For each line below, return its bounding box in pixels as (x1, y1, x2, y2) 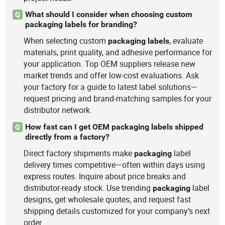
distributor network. (24, 104, 92, 116)
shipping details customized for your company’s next (24, 205, 210, 216)
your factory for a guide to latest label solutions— (24, 81, 198, 93)
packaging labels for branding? (25, 20, 137, 30)
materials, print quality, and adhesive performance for (24, 47, 212, 58)
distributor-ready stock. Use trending (24, 182, 153, 193)
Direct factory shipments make (24, 147, 135, 159)
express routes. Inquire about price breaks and (24, 170, 186, 182)
